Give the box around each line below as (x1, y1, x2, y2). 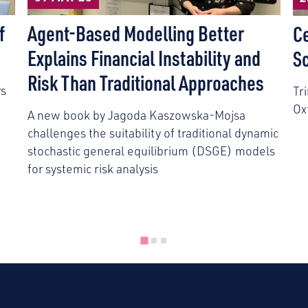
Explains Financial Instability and (27, 44, 261, 72)
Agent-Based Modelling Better (27, 19, 244, 47)
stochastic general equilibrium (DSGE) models (27, 143, 275, 159)
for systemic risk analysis (27, 161, 158, 177)
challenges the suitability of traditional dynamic (27, 125, 278, 141)
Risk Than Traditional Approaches (27, 69, 264, 97)
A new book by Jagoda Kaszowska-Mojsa (27, 107, 245, 123)
